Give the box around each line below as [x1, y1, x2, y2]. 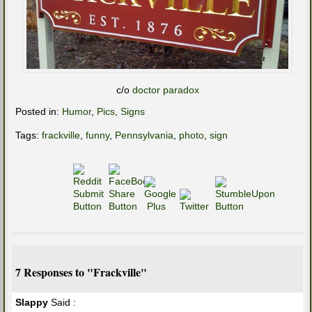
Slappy [15, 297, 48, 309]
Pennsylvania [115, 130, 173, 141]
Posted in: [15, 106, 62, 118]
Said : [48, 297, 76, 309]
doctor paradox [132, 84, 199, 96]
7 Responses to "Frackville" [15, 264, 147, 281]
